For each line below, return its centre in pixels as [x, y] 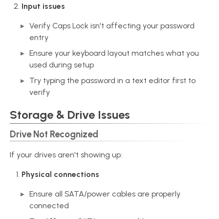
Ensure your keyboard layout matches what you [114, 53]
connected [49, 206]
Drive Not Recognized [54, 134]
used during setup [62, 65]
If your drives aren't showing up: [66, 155]
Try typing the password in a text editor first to [112, 80]
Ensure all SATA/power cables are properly [105, 194]
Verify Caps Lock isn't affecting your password [112, 26]
